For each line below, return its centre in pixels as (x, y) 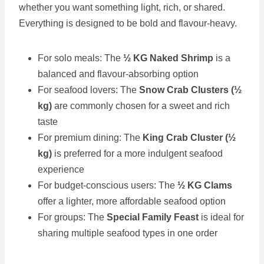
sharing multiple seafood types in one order (128, 233)
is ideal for (221, 217)
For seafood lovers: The (88, 90)
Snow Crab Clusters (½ (190, 90)
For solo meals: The (80, 58)
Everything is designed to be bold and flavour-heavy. (128, 23)
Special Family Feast (153, 217)
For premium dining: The (90, 138)
